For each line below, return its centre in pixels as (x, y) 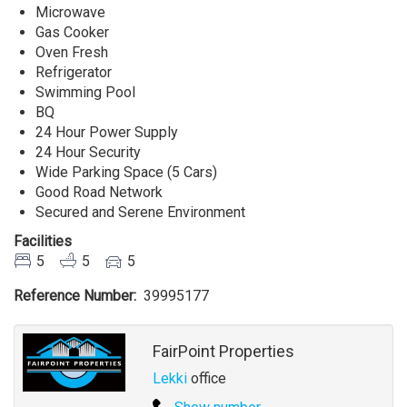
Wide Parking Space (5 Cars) (126, 172)
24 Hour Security (90, 152)
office (206, 378)
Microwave (70, 12)
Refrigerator (74, 72)
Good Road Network (101, 192)
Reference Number (74, 295)
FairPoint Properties (223, 351)
